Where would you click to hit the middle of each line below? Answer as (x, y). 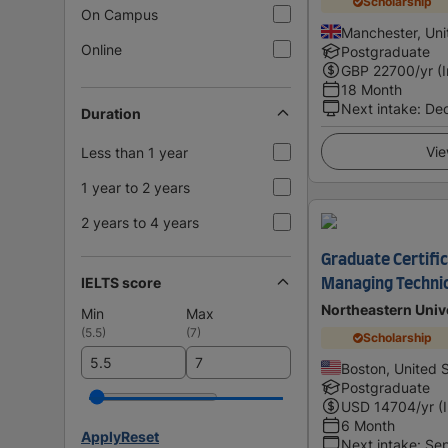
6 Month (368, 425)
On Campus (119, 14)
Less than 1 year (134, 152)
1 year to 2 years (135, 187)
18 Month (371, 89)
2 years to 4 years (140, 222)
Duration (111, 113)
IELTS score (121, 282)
